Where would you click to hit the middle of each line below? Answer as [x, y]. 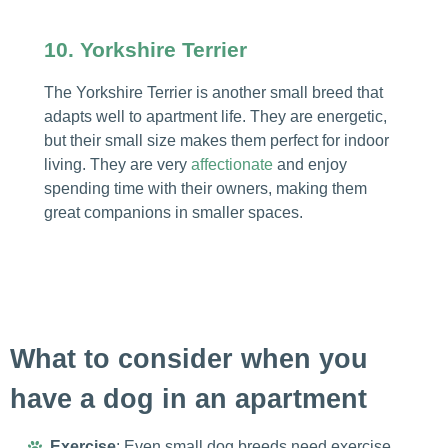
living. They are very [117, 165]
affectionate [231, 165]
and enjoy [309, 165]
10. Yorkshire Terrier [145, 50]
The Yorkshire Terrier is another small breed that [213, 93]
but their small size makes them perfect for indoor [216, 141]
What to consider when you [189, 358]
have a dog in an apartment [188, 398]
